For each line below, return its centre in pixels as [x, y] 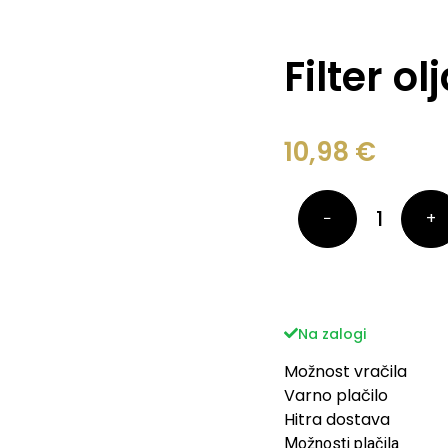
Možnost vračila [346, 372]
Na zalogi [332, 334]
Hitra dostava [337, 420]
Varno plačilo [336, 396]
